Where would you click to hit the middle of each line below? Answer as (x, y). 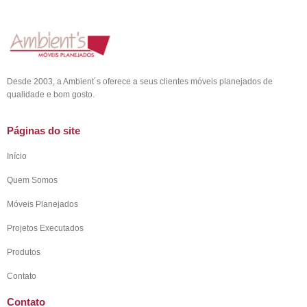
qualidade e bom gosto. (51, 95)
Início (17, 156)
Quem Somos (32, 180)
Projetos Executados (45, 228)
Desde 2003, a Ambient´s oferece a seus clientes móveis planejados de (140, 82)
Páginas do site (44, 130)
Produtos (24, 252)
